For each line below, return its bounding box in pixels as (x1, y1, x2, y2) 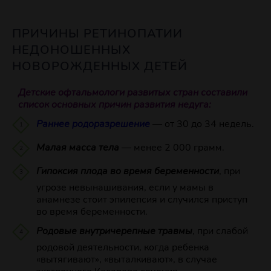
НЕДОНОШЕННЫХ (12, 42, 131, 59)
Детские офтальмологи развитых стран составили (18, 86, 247, 100)
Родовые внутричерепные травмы (36, 224, 192, 238)
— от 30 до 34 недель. (150, 117, 254, 131)
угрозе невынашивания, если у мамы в (36, 181, 214, 195)
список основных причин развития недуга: (18, 98, 211, 112)
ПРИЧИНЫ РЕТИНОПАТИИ (12, 25, 183, 42)
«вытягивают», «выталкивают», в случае (36, 253, 217, 267)
